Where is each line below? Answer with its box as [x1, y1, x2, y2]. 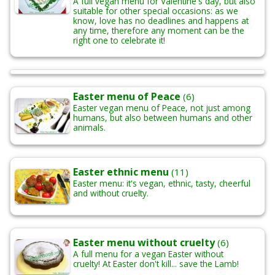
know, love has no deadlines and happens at [73, 15, 249, 27]
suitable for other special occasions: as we [73, 5, 238, 17]
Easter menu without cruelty [73, 236, 215, 250]
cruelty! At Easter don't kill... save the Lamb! [73, 258, 239, 270]
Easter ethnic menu [73, 165, 169, 179]
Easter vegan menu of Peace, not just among [73, 102, 250, 114]
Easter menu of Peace [73, 90, 180, 104]
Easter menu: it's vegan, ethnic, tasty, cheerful [73, 177, 250, 190]
